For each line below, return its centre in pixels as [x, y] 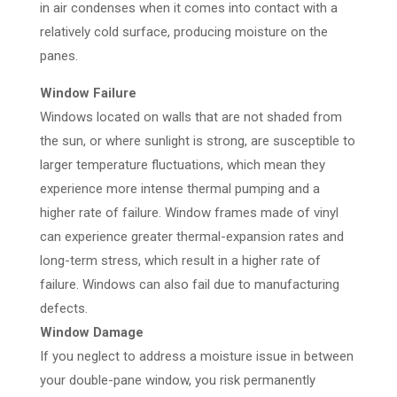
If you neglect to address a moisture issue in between [196, 356]
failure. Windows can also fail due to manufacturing [189, 284]
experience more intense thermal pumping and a [179, 188]
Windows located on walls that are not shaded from [191, 117]
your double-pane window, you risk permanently [177, 380]
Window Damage [91, 332]
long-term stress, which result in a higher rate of [180, 260]
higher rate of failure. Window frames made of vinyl [189, 212]
